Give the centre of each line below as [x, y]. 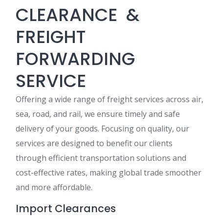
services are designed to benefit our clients [94, 143]
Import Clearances [67, 208]
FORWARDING [75, 59]
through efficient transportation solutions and [101, 158]
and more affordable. [54, 187]
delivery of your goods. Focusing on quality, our [102, 128]
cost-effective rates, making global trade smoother [109, 172]
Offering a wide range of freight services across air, [109, 99]
